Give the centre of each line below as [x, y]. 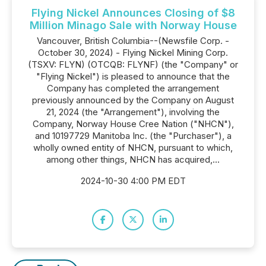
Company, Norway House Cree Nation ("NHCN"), [133, 124]
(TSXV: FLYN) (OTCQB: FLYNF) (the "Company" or [133, 64]
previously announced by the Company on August [133, 100]
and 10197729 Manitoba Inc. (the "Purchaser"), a [133, 136]
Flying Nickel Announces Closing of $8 [133, 13]
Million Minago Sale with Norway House [133, 25]
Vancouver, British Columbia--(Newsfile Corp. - [133, 41]
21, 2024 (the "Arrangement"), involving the [133, 112]
